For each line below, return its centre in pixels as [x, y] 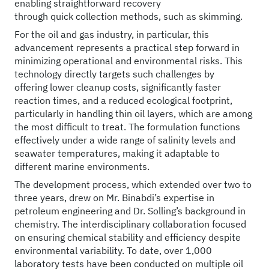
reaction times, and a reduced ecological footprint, [123, 100]
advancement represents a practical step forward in [127, 47]
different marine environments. [82, 166]
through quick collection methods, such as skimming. [128, 16]
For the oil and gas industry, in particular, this [112, 34]
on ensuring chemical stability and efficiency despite [128, 237]
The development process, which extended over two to [133, 184]
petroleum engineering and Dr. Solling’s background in [130, 211]
